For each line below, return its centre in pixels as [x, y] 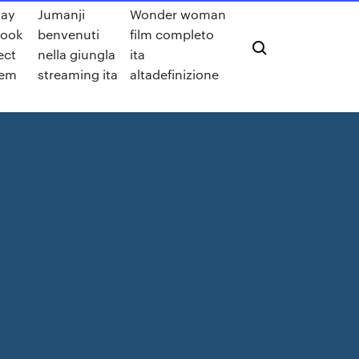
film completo [171, 34]
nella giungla [77, 54]
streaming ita [78, 74]
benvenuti [69, 34]
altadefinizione [174, 74]
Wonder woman [177, 14]
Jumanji [62, 14]
